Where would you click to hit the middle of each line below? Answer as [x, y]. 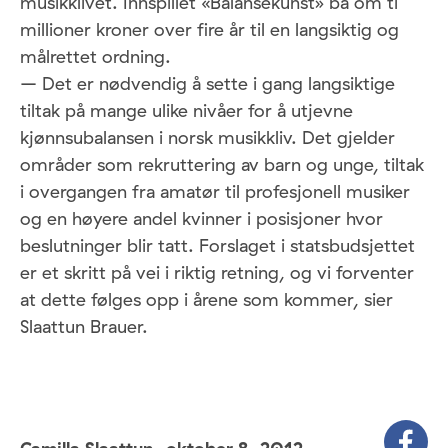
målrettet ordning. [95, 57]
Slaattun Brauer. [84, 327]
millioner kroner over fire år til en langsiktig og [209, 30]
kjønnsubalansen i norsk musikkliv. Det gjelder [207, 138]
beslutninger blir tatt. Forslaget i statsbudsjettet [217, 246]
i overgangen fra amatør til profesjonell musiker [215, 192]
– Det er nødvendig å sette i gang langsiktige [207, 84]
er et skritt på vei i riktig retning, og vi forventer [217, 273]
